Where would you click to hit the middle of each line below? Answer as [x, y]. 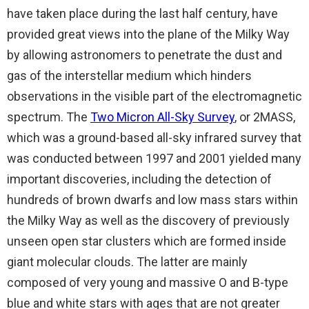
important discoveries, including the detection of [139, 179]
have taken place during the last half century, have [142, 13]
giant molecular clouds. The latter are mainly [127, 261]
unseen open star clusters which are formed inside [147, 241]
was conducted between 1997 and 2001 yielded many [154, 158]
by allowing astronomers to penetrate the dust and [144, 54]
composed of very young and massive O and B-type [148, 282]
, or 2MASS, [265, 117]
